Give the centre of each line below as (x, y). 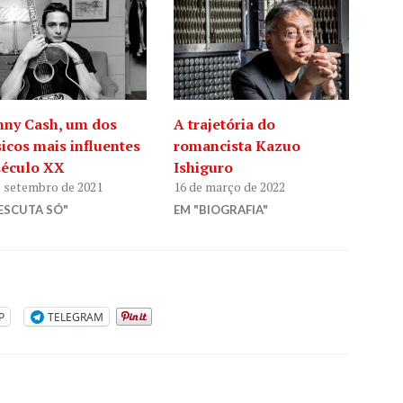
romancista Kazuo (237, 146)
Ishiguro (204, 168)
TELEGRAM (76, 317)
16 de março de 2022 (230, 187)
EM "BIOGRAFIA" (221, 210)
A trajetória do (225, 125)
